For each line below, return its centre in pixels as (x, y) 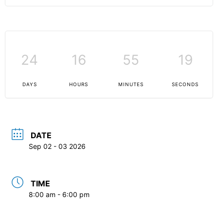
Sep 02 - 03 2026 (57, 146)
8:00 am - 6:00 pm (59, 194)
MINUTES (131, 84)
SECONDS (185, 84)
